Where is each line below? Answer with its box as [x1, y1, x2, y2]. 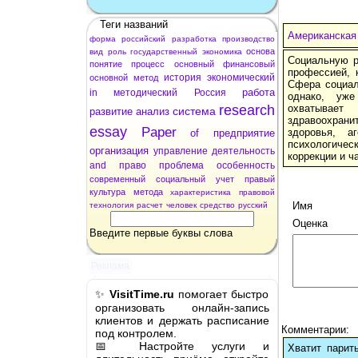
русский [238, 200, 268, 209]
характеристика [170, 187, 232, 197]
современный [89, 173, 145, 184]
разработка [171, 34, 217, 43]
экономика [201, 46, 242, 56]
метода [133, 186, 163, 197]
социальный [156, 173, 205, 184]
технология [89, 200, 133, 209]
